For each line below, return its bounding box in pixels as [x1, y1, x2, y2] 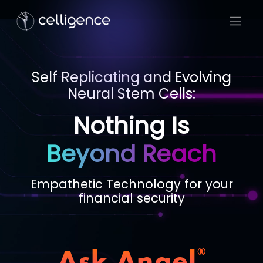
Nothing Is [73, 109, 190, 142]
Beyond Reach [46, 137, 217, 170]
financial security [78, 190, 185, 207]
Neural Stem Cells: [68, 84, 195, 103]
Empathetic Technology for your [30, 176, 233, 193]
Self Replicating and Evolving [32, 68, 231, 87]
